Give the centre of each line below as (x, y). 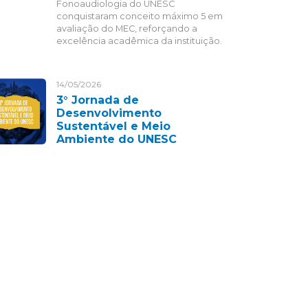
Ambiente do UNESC (117, 139)
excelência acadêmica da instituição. (139, 41)
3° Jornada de (98, 100)
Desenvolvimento (109, 113)
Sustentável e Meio (113, 126)
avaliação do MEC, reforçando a (127, 29)
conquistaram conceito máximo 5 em (140, 16)
